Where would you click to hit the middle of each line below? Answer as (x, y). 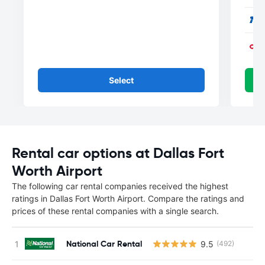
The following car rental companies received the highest (120, 186)
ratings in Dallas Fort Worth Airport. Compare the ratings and (128, 198)
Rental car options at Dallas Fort (118, 153)
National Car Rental (104, 243)
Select (121, 80)
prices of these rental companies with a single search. (115, 211)
